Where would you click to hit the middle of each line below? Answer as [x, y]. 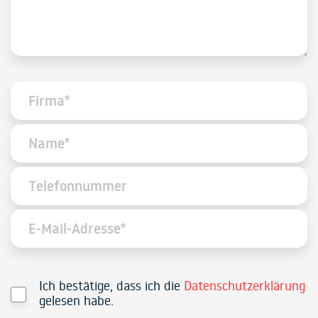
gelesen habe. [76, 301]
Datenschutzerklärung [244, 286]
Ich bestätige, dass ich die [111, 286]
